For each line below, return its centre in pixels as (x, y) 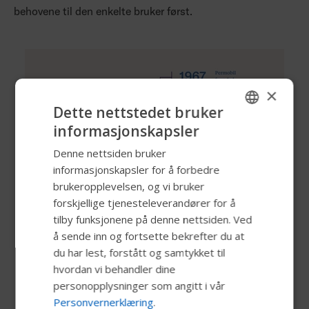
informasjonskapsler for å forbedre (137, 170)
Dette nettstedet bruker (138, 112)
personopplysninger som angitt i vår (139, 286)
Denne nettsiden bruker (110, 153)
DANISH (203, 250)
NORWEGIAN (212, 273)
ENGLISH (205, 133)
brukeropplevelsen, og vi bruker (129, 186)
